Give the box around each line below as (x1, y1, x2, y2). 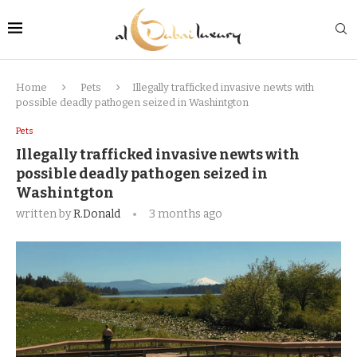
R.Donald (73, 207, 120, 221)
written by (16, 207, 73, 221)
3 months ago (147, 207, 222, 221)
